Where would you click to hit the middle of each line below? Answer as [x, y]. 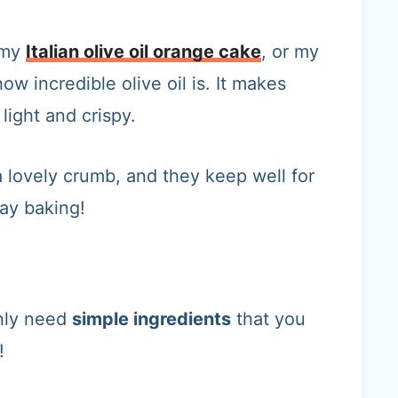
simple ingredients [151, 319]
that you [268, 319]
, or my [290, 52]
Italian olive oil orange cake [143, 52]
